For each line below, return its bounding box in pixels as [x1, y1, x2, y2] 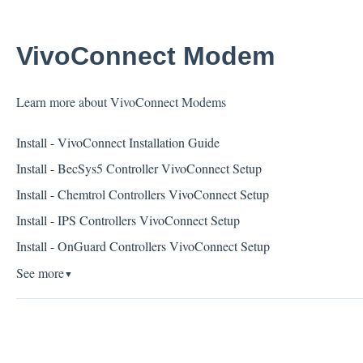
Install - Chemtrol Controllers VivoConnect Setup [15, 185, 269, 203]
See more [15, 263, 64, 281]
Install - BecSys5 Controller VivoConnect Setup [15, 159, 262, 177]
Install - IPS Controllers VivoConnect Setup [15, 211, 240, 228]
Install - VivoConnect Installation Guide [15, 133, 220, 151]
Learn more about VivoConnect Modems [15, 93, 226, 111]
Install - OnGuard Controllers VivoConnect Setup [15, 237, 270, 254]
